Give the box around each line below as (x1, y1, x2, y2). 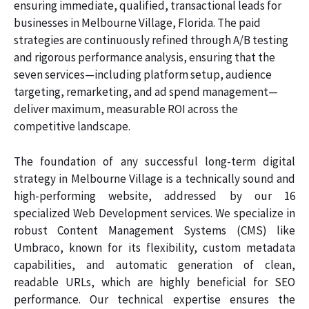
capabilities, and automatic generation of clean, (14, 257, 295, 272)
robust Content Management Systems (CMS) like (14, 222, 295, 238)
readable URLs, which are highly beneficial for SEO (14, 274, 295, 290)
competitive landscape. (14, 119, 130, 134)
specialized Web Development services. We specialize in (14, 205, 295, 221)
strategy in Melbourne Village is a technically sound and (14, 170, 295, 186)
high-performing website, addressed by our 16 (14, 188, 295, 203)
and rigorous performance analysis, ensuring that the (14, 50, 275, 66)
